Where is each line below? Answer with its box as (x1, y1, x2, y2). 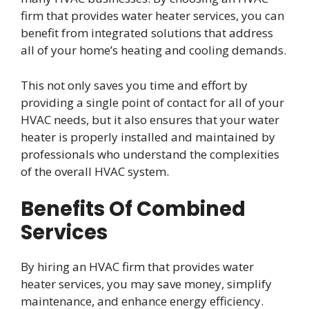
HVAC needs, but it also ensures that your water (21, 111, 279, 128)
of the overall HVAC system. (21, 163, 169, 179)
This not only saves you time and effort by (21, 77, 248, 93)
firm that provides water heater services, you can (21, 8, 284, 24)
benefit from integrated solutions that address (21, 25, 273, 41)
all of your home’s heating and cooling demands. (21, 42, 286, 59)
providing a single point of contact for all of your (21, 94, 284, 110)
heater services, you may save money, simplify (21, 276, 272, 292)
